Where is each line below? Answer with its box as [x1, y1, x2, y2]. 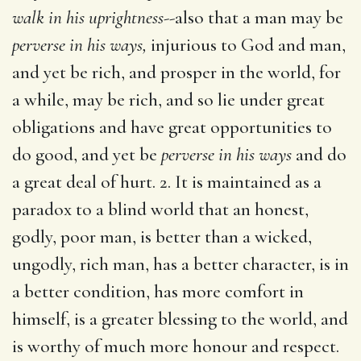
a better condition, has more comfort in [12, 280, 304, 303]
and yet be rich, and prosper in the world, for [12, 60, 341, 84]
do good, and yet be [12, 143, 161, 166]
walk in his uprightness [12, 6, 164, 29]
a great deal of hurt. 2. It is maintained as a [12, 170, 322, 193]
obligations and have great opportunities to [12, 115, 332, 139]
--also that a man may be [164, 6, 343, 29]
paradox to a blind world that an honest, [12, 197, 309, 221]
